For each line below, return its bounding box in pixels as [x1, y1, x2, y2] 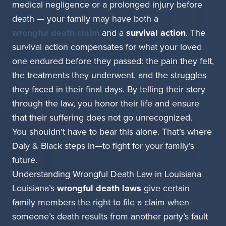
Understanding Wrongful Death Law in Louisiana [12, 167, 201, 181]
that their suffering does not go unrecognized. [12, 111, 192, 125]
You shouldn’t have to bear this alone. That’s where [12, 125, 212, 139]
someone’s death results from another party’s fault [12, 210, 208, 223]
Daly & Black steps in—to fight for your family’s [12, 139, 194, 153]
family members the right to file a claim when [12, 196, 189, 209]
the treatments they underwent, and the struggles [12, 69, 206, 82]
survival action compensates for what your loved [12, 40, 202, 54]
